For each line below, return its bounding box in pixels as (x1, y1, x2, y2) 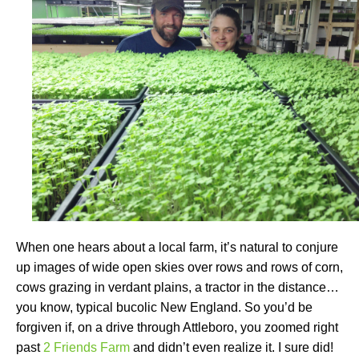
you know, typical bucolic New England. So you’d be (16, 301, 313, 315)
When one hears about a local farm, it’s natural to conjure (16, 240, 338, 255)
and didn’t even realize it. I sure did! (130, 341, 333, 355)
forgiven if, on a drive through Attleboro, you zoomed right (16, 321, 338, 335)
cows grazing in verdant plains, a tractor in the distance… (16, 280, 339, 295)
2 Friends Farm (43, 341, 130, 355)
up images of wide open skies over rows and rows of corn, (16, 260, 343, 275)
